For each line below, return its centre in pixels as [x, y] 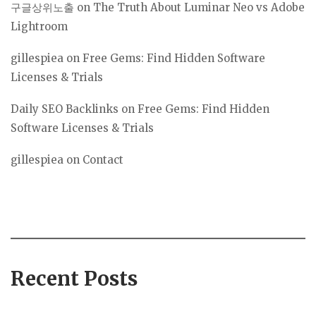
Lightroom [39, 26]
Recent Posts [74, 279]
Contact [103, 159]
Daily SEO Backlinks [65, 109]
